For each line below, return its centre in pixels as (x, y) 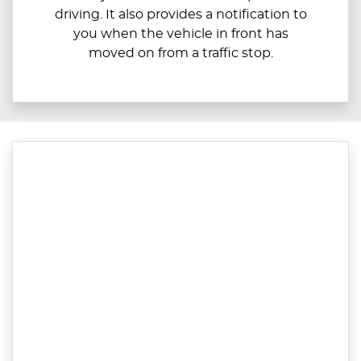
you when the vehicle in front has (180, 34)
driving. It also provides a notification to (180, 15)
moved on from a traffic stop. (180, 54)
